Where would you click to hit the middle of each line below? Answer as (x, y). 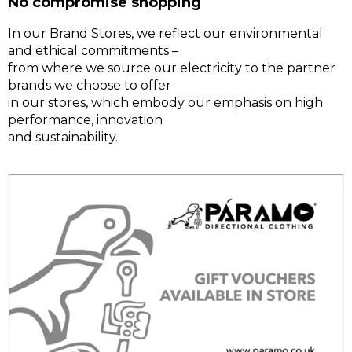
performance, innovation (85, 119)
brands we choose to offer (90, 85)
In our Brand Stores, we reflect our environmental (165, 33)
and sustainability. (63, 137)
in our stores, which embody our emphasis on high (165, 102)
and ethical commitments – (93, 50)
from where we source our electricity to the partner (172, 68)
